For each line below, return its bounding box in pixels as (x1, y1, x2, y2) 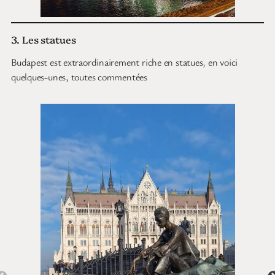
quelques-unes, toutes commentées (11, 69, 147, 83)
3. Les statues (11, 32, 76, 46)
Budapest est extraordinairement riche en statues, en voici (11, 55, 238, 69)
